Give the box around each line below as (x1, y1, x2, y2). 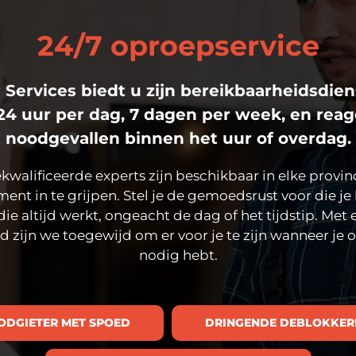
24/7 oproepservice (37, 28, 319, 63)
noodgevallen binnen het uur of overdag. (5, 128, 351, 148)
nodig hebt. (138, 246, 218, 263)
